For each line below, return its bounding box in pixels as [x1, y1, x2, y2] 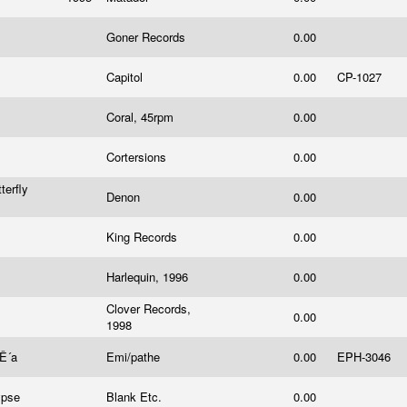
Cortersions [106, 148, 170, 165]
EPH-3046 [337, 348, 394, 365]
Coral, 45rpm [106, 108, 177, 125]
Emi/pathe [106, 348, 164, 365]
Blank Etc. [106, 388, 165, 405]
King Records [106, 228, 181, 245]
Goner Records [106, 28, 189, 45]
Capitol [106, 68, 146, 85]
